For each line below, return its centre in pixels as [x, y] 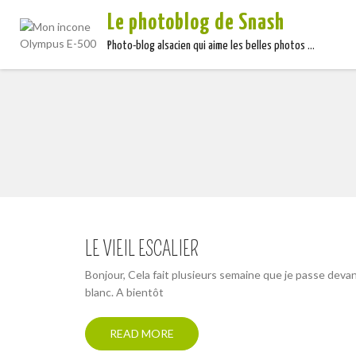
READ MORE [142, 333]
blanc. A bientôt [124, 292]
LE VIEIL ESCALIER [142, 250]
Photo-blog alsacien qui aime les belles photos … [211, 46]
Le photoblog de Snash [196, 23]
